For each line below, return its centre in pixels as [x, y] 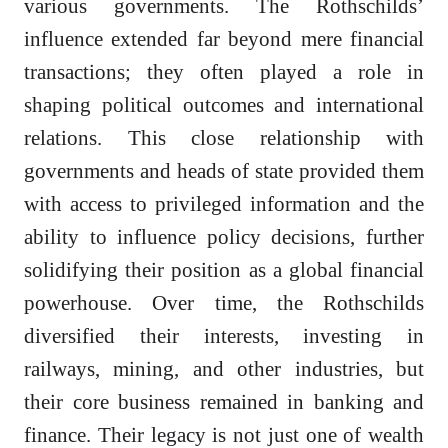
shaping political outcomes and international [224, 105]
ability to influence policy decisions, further [224, 237]
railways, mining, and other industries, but [224, 369]
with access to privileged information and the [224, 204]
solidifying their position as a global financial [224, 270]
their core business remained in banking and [224, 402]
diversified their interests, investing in [224, 336]
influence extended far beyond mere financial [224, 39]
